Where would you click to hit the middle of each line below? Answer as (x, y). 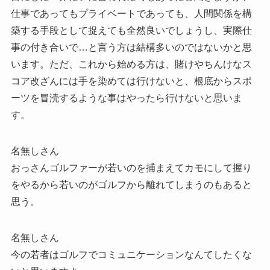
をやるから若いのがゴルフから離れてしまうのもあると (131, 184)
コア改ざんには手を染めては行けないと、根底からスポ (131, 81)
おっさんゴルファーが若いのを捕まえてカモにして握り (131, 168)
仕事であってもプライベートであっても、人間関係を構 (131, 13)
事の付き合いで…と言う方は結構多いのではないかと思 (131, 47)
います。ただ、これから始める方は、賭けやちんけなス (131, 64)
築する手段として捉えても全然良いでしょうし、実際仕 (131, 30)
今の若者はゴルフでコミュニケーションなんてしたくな (131, 254)
